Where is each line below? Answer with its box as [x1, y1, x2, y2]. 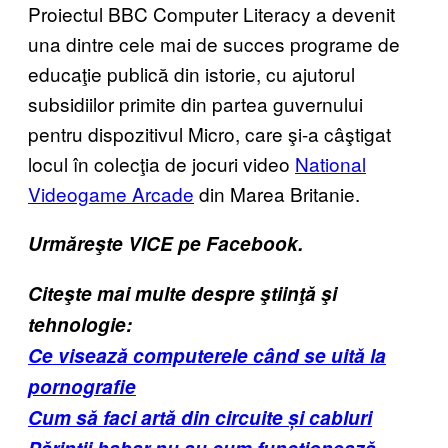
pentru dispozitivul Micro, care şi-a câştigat [28, 119, 391, 147]
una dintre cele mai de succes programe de [28, 29, 400, 57]
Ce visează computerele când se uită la [28, 341, 386, 369]
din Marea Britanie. [194, 179, 360, 207]
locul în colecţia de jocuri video [28, 149, 295, 177]
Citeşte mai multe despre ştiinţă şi [28, 279, 337, 307]
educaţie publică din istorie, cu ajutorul [28, 59, 355, 87]
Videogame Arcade [28, 179, 194, 207]
